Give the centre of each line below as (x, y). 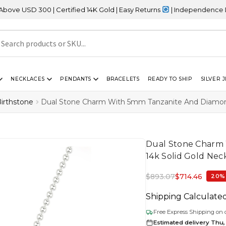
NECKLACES (28, 79)
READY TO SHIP (170, 79)
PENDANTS (76, 79)
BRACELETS (123, 79)
